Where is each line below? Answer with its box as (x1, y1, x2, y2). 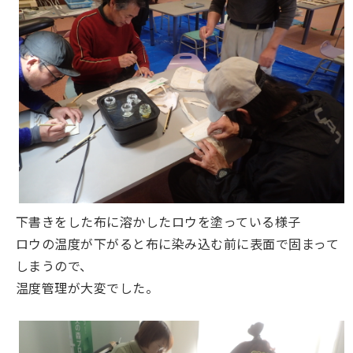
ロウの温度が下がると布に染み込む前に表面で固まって (16, 234, 340, 254)
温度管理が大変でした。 (16, 278, 159, 298)
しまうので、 (16, 256, 93, 276)
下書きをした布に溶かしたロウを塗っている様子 (16, 212, 301, 232)
